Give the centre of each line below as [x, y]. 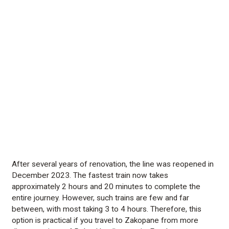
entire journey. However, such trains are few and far [101, 198]
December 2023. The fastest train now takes [90, 176]
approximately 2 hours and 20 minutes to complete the [106, 187]
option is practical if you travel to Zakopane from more [105, 221]
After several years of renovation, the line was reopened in [113, 164]
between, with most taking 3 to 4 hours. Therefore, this [107, 209]
